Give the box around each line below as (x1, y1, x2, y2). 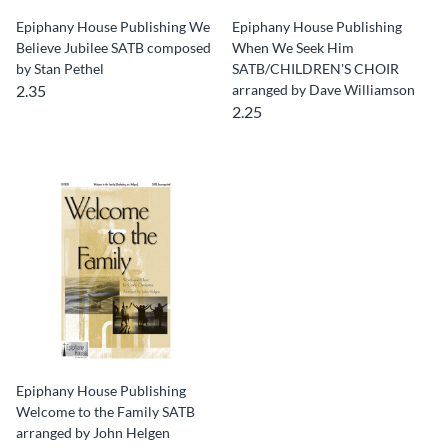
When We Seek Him (232, 39, 354, 56)
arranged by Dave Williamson (232, 81, 415, 98)
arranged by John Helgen (16, 424, 170, 441)
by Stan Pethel (16, 60, 104, 77)
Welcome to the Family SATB (16, 403, 195, 420)
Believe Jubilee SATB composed (16, 39, 211, 56)
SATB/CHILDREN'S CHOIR (232, 60, 399, 77)
